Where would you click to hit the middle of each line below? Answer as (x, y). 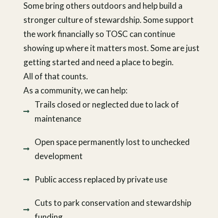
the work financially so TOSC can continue (99, 34)
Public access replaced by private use (101, 180)
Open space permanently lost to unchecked (112, 142)
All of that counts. (56, 76)
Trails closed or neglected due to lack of (107, 105)
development (58, 156)
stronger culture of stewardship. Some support (109, 20)
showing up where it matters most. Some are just (111, 48)
